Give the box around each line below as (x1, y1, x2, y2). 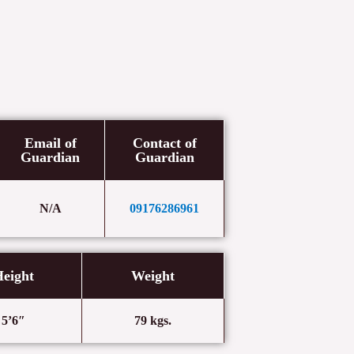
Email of (24, 135, 77, 151)
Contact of (132, 135, 197, 151)
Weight (131, 268, 175, 284)
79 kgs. (134, 314, 171, 327)
